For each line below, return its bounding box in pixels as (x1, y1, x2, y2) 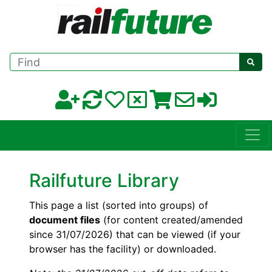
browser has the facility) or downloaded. (29, 243, 216, 256)
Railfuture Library (29, 169, 179, 192)
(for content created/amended (100, 214, 243, 226)
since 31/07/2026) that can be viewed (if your (29, 228, 240, 241)
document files (29, 214, 100, 226)
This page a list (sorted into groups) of (29, 199, 208, 212)
